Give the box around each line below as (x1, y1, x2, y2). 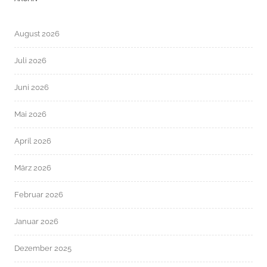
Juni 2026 (14, 82, 49, 92)
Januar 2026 (14, 216, 58, 226)
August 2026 (14, 29, 60, 38)
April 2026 (14, 136, 51, 145)
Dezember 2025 (14, 243, 72, 253)
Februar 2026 (14, 190, 63, 199)
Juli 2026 (14, 55, 46, 65)
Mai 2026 (14, 109, 46, 119)
